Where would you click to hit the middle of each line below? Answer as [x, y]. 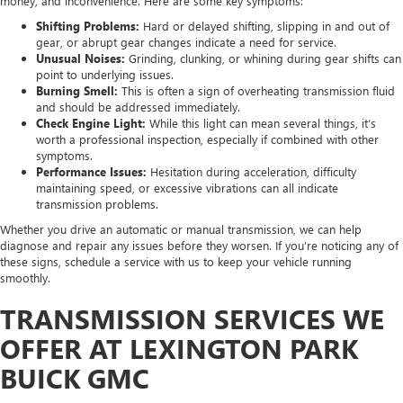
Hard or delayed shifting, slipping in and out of [264, 25]
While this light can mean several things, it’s [263, 122]
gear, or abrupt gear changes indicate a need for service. [186, 41]
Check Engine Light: [93, 122]
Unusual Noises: [81, 58]
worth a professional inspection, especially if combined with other [207, 139]
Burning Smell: [79, 90]
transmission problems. [97, 203]
